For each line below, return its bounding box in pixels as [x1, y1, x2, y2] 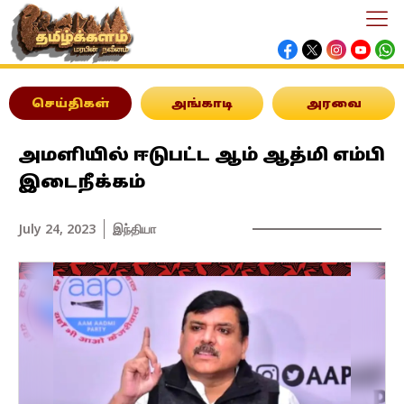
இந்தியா [113, 220, 156, 237]
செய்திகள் [31, 97, 110, 112]
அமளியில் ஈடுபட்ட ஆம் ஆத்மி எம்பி [18, 145, 385, 167]
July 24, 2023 [18, 220, 96, 237]
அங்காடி [171, 97, 233, 112]
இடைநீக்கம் [18, 172, 145, 194]
